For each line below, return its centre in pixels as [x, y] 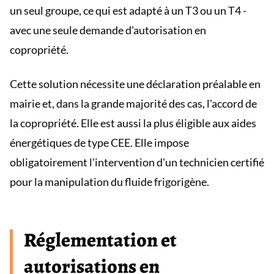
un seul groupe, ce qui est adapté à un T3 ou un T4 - [128, 10]
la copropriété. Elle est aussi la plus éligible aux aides [133, 123]
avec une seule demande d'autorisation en [108, 30]
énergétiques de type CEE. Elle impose [99, 143]
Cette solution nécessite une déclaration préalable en [135, 84]
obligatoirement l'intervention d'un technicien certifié [137, 162]
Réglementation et [100, 240]
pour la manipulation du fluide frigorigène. [109, 182]
